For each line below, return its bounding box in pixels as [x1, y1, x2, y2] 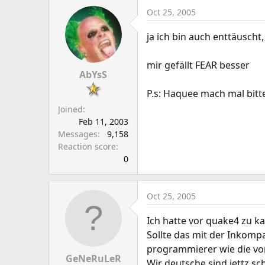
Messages [58, 128, 98, 140]
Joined [58, 104, 83, 115]
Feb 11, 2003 [79, 116, 128, 127]
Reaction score [58, 141, 116, 152]
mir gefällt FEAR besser [147, 59, 250, 72]
